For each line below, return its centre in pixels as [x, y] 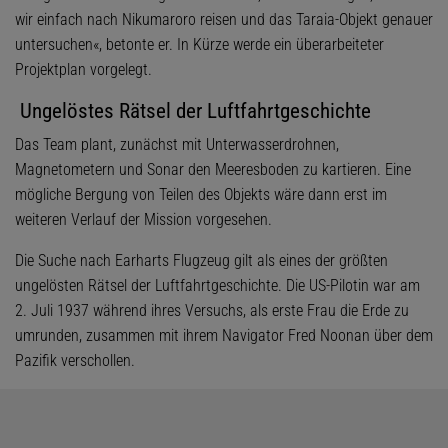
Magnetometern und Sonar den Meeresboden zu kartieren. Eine [213, 169]
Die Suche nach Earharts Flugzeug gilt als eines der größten [201, 260]
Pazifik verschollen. [75, 360]
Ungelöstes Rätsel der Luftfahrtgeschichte [193, 111]
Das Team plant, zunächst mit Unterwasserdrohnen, [177, 144]
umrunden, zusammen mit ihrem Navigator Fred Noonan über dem [224, 335]
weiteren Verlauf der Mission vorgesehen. [143, 219]
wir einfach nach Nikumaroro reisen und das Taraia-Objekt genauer [224, 19]
